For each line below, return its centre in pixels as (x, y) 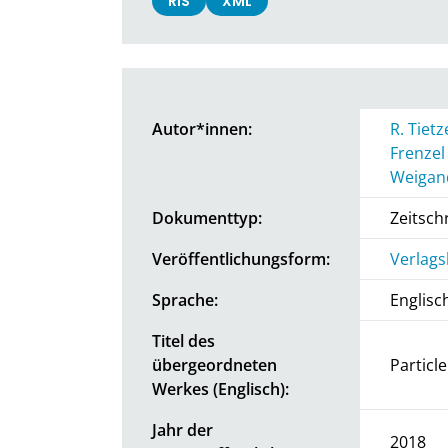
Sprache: (185, 299)
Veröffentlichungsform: (241, 258)
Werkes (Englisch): (220, 388)
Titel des (183, 340)
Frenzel (417, 152)
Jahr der (182, 429)
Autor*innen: (202, 128)
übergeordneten (214, 364)
